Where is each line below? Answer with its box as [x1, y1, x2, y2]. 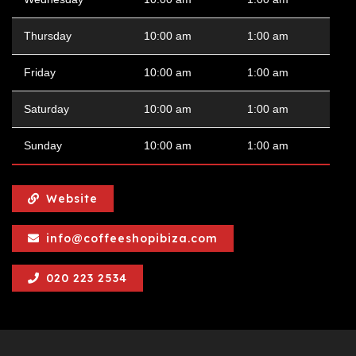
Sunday [24, 139, 62, 152]
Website [46, 192, 98, 206]
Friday [24, 66, 56, 79]
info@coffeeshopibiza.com [46, 231, 218, 246]
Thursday [24, 29, 72, 42]
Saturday [24, 103, 69, 115]
